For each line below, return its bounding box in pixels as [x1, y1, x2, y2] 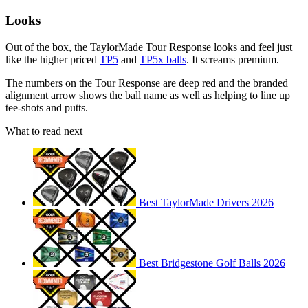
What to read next [5, 124, 82, 137]
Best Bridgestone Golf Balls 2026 [139, 256, 285, 269]
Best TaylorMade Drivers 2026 [139, 196, 274, 208]
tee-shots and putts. [5, 101, 88, 113]
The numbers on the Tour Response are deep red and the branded [5, 76, 288, 89]
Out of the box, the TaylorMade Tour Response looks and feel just [5, 41, 292, 53]
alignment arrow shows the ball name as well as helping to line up [5, 89, 290, 101]
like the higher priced [5, 53, 100, 65]
